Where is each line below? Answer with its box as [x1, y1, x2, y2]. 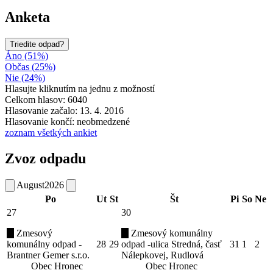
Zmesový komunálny [129, 227, 213, 238]
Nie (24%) [5, 72, 45, 83]
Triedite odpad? [10, 39, 64, 49]
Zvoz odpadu [5, 150, 86, 166]
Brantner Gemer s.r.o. [7, 249, 90, 260]
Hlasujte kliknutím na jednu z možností [5, 83, 155, 94]
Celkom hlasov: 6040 [5, 94, 87, 105]
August [16, 179, 44, 190]
